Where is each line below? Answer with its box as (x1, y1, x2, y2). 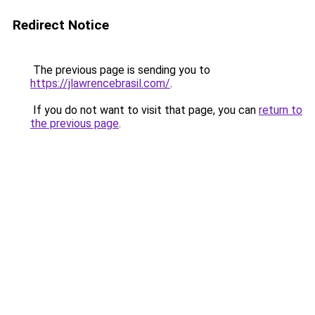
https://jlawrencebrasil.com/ (30, 77, 170, 90)
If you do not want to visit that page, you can (30, 103, 259, 117)
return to (259, 103, 302, 117)
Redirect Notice (13, 17, 109, 33)
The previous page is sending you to (30, 63, 210, 77)
